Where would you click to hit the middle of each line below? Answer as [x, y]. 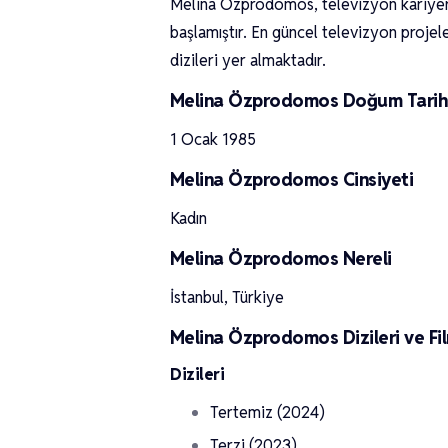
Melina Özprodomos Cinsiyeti [292, 179]
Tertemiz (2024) [267, 412]
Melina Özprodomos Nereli [281, 258]
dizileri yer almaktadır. [248, 60]
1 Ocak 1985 [213, 139]
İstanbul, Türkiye [227, 297]
